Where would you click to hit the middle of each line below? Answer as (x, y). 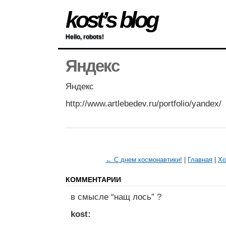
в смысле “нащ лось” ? (116, 197)
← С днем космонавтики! (144, 160)
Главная (200, 160)
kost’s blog (111, 20)
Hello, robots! (85, 37)
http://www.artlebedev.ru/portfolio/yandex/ (144, 104)
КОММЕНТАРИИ (93, 180)
